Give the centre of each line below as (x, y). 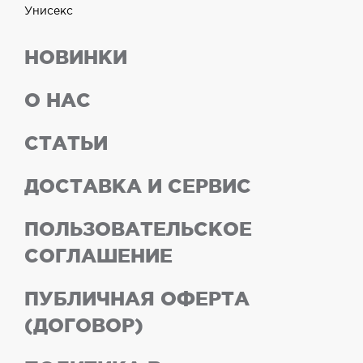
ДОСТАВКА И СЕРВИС (138, 186)
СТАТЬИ (66, 143)
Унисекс (49, 11)
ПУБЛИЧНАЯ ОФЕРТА (137, 299)
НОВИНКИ (76, 57)
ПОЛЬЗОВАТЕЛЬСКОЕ (138, 229)
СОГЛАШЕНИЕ (98, 256)
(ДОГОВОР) (84, 325)
